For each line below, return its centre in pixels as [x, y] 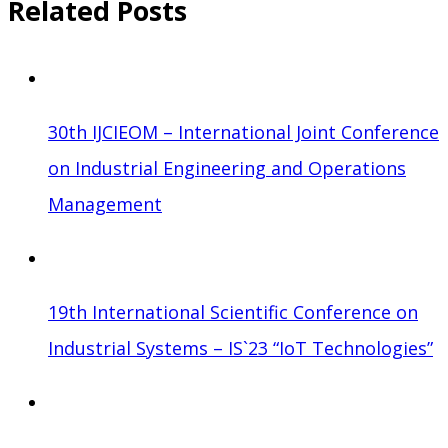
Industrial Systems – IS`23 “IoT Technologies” [240, 348]
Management [105, 204]
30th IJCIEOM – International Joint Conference [243, 132]
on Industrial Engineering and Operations [227, 168]
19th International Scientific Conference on [233, 312]
